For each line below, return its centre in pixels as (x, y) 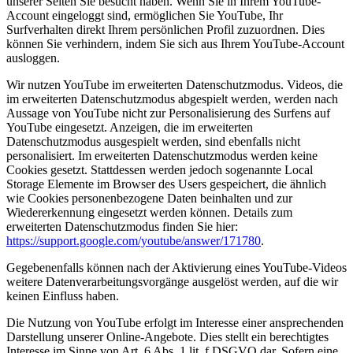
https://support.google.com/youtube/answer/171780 (134, 240)
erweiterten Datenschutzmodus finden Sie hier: (122, 226)
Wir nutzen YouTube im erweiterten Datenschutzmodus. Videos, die (175, 84)
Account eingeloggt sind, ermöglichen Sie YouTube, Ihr (145, 15)
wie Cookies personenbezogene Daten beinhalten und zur (149, 198)
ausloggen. (33, 58)
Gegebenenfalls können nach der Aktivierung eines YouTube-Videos (176, 267)
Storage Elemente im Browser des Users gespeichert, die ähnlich (166, 184)
